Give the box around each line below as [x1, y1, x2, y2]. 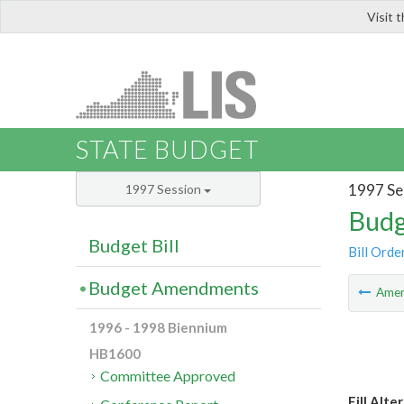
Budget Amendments [88, 277, 259, 299]
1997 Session [125, 181, 204, 197]
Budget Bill [88, 234, 179, 257]
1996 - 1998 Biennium [89, 319, 227, 336]
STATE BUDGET [76, 134, 259, 165]
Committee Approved [100, 367, 236, 385]
